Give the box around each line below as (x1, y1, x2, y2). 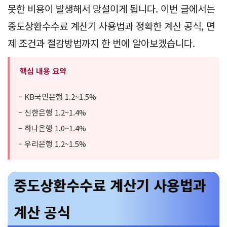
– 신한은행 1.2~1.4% (18, 106, 86, 118)
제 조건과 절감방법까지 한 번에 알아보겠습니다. (8, 35, 195, 50)
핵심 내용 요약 (20, 65, 66, 76)
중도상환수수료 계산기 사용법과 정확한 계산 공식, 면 (8, 18, 215, 32)
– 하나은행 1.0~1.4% (18, 122, 86, 133)
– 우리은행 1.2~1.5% (18, 138, 86, 149)
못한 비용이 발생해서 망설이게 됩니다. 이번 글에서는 (8, 1, 215, 15)
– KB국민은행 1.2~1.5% (18, 91, 96, 102)
